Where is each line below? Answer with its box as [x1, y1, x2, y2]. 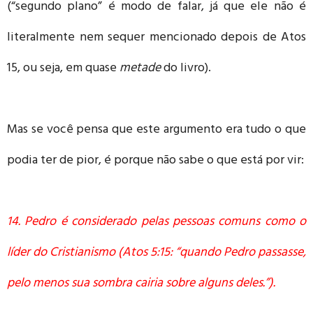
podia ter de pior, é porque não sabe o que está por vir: [7, 149, 304, 173]
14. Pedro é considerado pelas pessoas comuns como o [7, 210, 306, 235]
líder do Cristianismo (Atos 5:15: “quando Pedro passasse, [7, 241, 306, 265]
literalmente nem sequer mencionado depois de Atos [7, 26, 306, 50]
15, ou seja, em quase [7, 57, 119, 81]
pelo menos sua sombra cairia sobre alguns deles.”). [7, 272, 275, 296]
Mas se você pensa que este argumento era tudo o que [7, 118, 306, 143]
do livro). [163, 57, 211, 81]
